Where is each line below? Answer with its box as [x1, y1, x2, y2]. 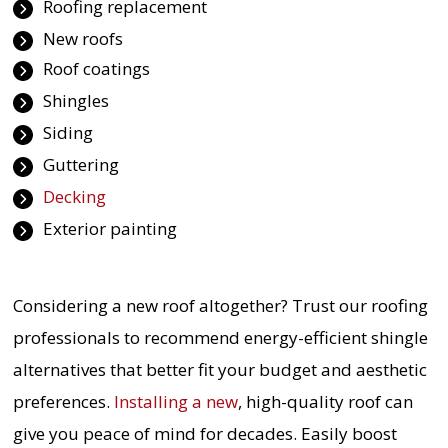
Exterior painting [42, 217, 177, 241]
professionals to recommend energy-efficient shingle [12, 326, 428, 350]
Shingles [42, 89, 109, 113]
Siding [42, 121, 93, 145]
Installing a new [113, 390, 238, 414]
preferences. [12, 390, 114, 414]
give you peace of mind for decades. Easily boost [12, 422, 397, 446]
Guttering [42, 153, 119, 177]
